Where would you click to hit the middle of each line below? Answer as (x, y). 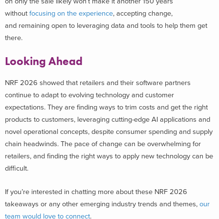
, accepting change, (143, 13)
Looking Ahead (44, 61)
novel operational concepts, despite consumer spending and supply (109, 132)
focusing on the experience (71, 13)
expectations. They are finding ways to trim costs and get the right (106, 108)
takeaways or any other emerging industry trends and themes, (102, 204)
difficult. (18, 169)
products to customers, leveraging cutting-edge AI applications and (108, 120)
